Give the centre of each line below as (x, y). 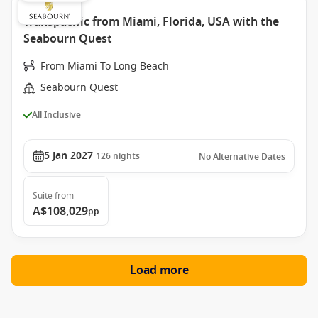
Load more (159, 270)
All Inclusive (56, 115)
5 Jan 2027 (68, 156)
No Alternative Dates (242, 157)
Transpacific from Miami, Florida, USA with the (151, 22)
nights (126, 156)
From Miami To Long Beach (105, 66)
